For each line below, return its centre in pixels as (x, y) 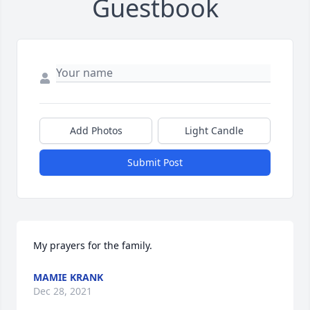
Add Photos (96, 130)
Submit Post (155, 162)
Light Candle (214, 130)
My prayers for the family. (93, 245)
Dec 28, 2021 (63, 291)
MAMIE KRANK (68, 277)
